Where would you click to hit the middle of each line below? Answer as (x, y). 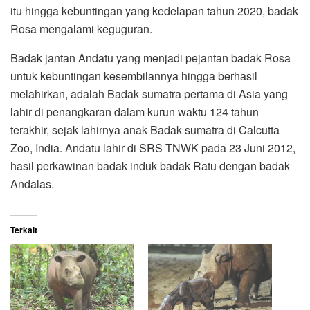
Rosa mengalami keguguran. (81, 28)
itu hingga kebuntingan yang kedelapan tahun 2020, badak (154, 10)
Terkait (24, 229)
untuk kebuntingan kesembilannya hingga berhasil (134, 75)
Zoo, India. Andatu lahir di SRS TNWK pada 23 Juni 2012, (153, 147)
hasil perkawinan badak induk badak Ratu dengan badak (150, 165)
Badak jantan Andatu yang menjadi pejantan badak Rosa (151, 57)
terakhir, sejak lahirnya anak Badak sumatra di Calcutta (145, 129)
